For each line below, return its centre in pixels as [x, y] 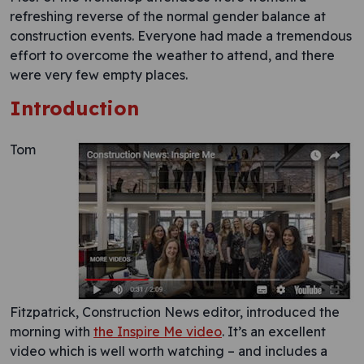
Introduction [74, 108]
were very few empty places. [99, 75]
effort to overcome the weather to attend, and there [172, 55]
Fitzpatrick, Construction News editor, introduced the [175, 312]
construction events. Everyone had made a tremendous [181, 36]
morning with [52, 331]
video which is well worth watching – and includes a [169, 351]
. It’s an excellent [274, 331]
